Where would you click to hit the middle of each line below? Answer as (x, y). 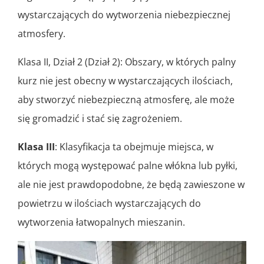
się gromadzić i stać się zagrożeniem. (100, 118)
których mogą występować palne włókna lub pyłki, (128, 165)
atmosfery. (42, 33)
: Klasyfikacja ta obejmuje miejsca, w (134, 146)
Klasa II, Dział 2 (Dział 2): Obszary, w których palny (127, 62)
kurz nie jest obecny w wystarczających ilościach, (125, 80)
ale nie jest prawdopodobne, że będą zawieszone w (131, 184)
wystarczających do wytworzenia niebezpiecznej (124, 14)
